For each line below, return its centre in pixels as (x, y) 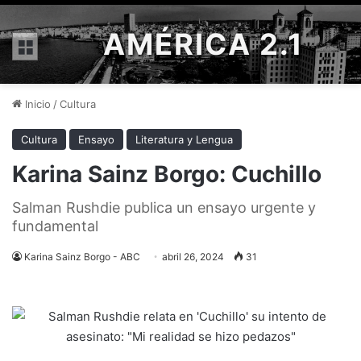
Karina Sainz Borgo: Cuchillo (167, 174)
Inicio (36, 104)
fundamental (55, 226)
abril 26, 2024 (193, 257)
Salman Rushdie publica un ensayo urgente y (164, 207)
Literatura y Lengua (184, 139)
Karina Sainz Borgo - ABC (82, 257)
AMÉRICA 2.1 (203, 44)
